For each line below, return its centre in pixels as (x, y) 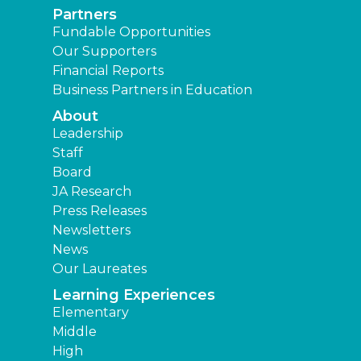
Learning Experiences (134, 295)
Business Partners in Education (152, 90)
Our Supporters (104, 52)
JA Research (92, 192)
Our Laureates (100, 269)
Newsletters (91, 230)
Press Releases (100, 211)
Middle (75, 332)
